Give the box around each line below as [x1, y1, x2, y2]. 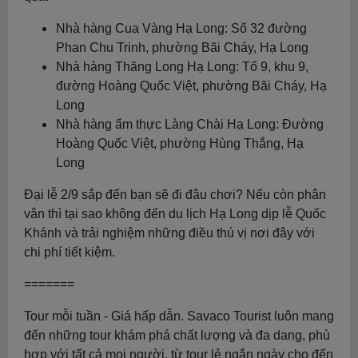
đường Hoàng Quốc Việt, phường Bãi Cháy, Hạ [56, 79, 327, 93]
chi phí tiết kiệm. [24, 245, 115, 259]
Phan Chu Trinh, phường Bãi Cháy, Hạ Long [56, 41, 308, 54]
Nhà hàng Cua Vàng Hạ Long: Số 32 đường [56, 22, 307, 35]
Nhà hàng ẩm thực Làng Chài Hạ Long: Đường [56, 117, 324, 131]
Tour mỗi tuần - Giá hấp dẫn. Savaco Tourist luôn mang [24, 309, 334, 323]
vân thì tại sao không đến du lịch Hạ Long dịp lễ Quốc [24, 207, 326, 221]
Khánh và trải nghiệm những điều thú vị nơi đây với [24, 226, 315, 240]
